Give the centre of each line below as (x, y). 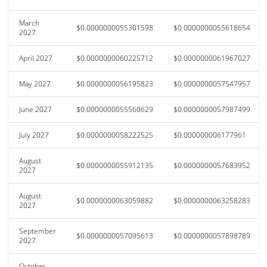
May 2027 (35, 83)
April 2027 (36, 58)
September (38, 231)
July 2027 (34, 135)
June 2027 (35, 109)
